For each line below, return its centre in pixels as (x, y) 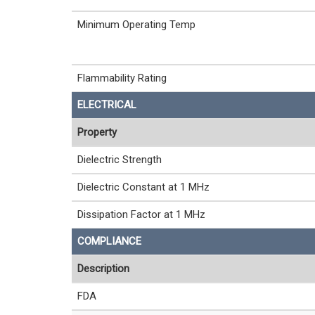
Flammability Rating (122, 78)
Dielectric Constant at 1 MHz (143, 187)
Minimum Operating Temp (136, 24)
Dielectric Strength (120, 159)
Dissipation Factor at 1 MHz (141, 214)
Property (97, 132)
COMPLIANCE (109, 241)
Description (103, 268)
